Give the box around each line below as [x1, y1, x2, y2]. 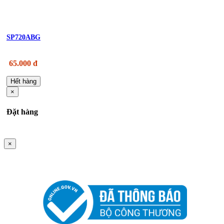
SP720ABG [6, 33, 40, 41]
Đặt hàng [6, 107, 38, 116]
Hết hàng [10, 77, 36, 85]
